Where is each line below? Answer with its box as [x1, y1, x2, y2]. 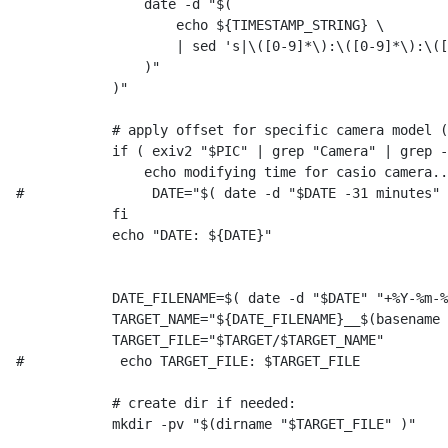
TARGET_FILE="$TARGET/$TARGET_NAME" [16, 332, 384, 348]
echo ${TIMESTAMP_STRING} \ [16, 17, 384, 33]
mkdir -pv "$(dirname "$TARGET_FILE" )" [16, 416, 416, 432]
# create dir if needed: [16, 395, 296, 411]
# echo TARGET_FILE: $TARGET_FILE [16, 353, 360, 369]
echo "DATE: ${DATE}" [16, 227, 272, 243]
